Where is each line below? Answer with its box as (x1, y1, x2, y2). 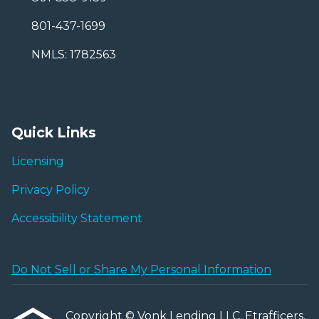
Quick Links (11, 124, 96, 142)
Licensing (11, 155, 64, 169)
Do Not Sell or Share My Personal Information (11, 263, 271, 277)
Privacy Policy (11, 183, 90, 197)
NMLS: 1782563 (31, 48, 116, 62)
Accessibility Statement (11, 211, 142, 226)
